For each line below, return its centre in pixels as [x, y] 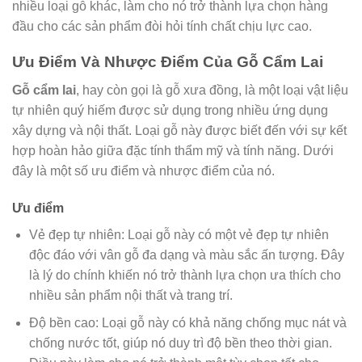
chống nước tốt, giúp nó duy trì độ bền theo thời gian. [180, 343]
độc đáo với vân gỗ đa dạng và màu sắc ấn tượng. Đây [186, 255]
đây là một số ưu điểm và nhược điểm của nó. [143, 170]
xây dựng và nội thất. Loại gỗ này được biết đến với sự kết [179, 130]
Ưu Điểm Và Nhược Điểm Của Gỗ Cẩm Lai [168, 62]
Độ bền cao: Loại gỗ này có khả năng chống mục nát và [187, 323]
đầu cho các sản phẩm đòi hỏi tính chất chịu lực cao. [162, 26]
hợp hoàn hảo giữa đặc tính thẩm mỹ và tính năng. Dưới [173, 150]
